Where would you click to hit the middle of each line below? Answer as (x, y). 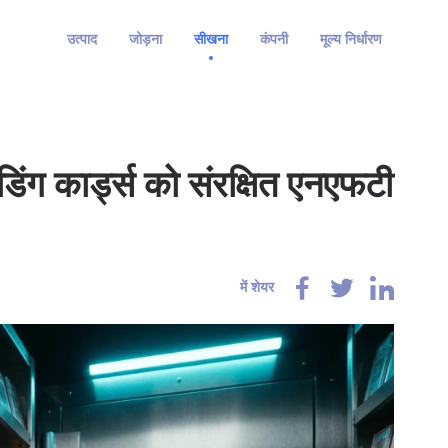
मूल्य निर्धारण (350, 39)
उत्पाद (81, 39)
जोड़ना (145, 39)
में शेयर (257, 287)
